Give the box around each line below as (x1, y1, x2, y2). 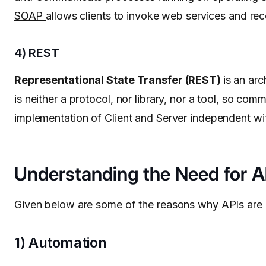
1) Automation (14, 234, 107, 252)
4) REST (14, 46, 59, 61)
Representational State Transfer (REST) (14, 74, 223, 87)
